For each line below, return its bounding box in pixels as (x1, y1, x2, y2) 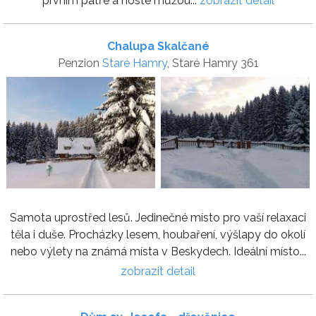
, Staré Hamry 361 (166, 56, 259, 70)
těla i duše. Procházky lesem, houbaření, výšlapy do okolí (11, 228, 305, 242)
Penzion (57, 56, 102, 70)
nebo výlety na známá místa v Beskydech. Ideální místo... (10, 245, 306, 259)
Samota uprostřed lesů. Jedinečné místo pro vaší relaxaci (10, 211, 306, 225)
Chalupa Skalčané (107, 39, 209, 53)
